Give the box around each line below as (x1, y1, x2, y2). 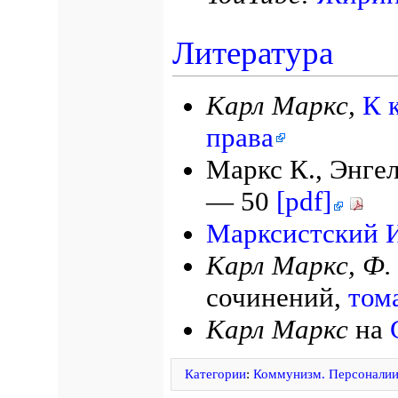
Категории (184, 367, 246, 382)
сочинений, (206, 281, 348, 313)
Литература (172, 35, 334, 72)
